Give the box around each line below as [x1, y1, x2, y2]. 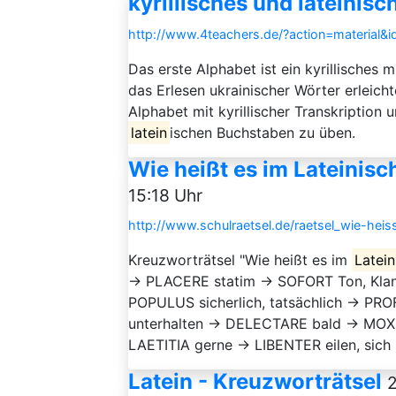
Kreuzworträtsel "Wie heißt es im [128, 251, 352, 269]
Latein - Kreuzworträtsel [128, 369, 382, 394]
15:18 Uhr [128, 185, 202, 206]
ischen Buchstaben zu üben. [170, 124, 356, 141]
